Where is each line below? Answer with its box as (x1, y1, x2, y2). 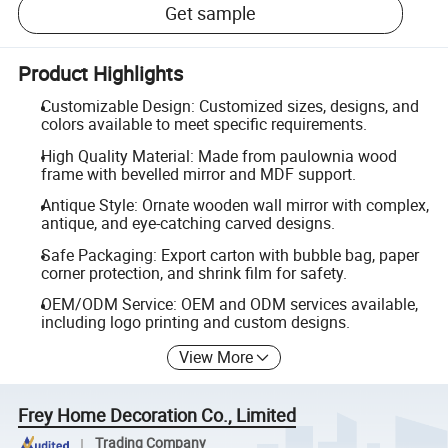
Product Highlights (18, 59, 184, 87)
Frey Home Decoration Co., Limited (18, 402, 297, 427)
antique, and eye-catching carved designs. (40, 212, 335, 235)
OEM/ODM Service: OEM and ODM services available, (40, 293, 418, 316)
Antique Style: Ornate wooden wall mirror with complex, (40, 194, 429, 217)
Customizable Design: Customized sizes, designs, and (40, 95, 419, 117)
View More (179, 345, 254, 368)
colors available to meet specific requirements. (40, 113, 367, 135)
